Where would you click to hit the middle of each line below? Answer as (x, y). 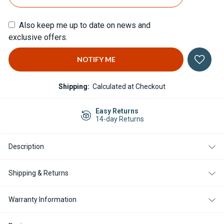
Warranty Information (42, 200)
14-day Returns (120, 119)
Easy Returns (117, 111)
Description (26, 147)
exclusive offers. (38, 37)
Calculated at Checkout (129, 87)
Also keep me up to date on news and (85, 25)
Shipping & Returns (38, 173)
